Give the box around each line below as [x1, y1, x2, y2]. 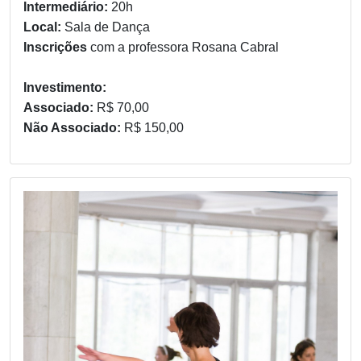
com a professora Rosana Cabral [90, 39, 279, 54]
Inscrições [23, 39, 90, 54]
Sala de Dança [64, 19, 150, 34]
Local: [23, 19, 64, 34]
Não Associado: [23, 120, 124, 135]
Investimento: [23, 80, 106, 94]
